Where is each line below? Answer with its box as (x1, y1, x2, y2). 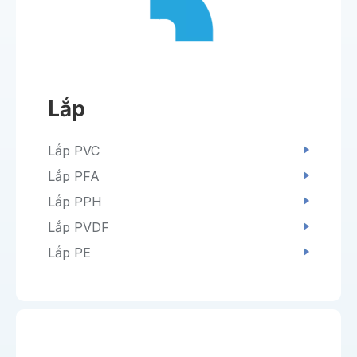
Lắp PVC (48, 143, 100, 159)
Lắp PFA (48, 168, 100, 185)
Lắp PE (48, 245, 91, 261)
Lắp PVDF (48, 219, 109, 236)
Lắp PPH (48, 194, 102, 210)
